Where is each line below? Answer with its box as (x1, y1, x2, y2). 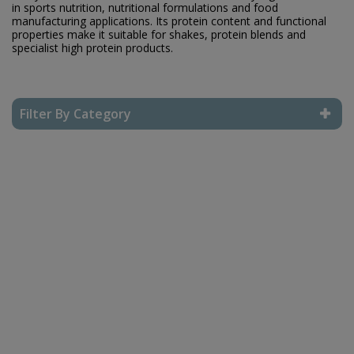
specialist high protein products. (12, 40, 173, 56)
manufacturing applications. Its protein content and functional (12, 13, 326, 29)
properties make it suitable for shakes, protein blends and (12, 27, 306, 43)
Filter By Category (20, 105, 131, 123)
